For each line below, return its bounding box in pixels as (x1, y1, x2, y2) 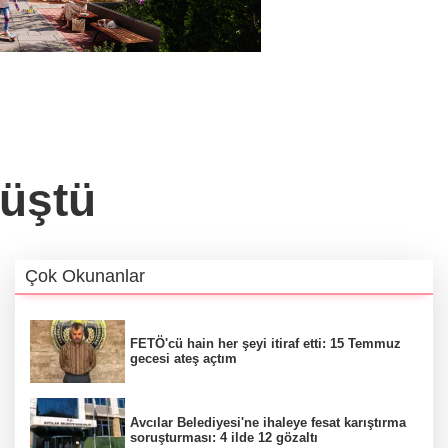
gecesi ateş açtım (130, 351, 237, 367)
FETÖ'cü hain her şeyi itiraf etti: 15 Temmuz (130, 336, 401, 352)
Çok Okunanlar (25, 265, 145, 286)
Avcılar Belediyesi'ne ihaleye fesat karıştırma (130, 414, 406, 430)
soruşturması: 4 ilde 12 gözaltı (130, 429, 318, 445)
